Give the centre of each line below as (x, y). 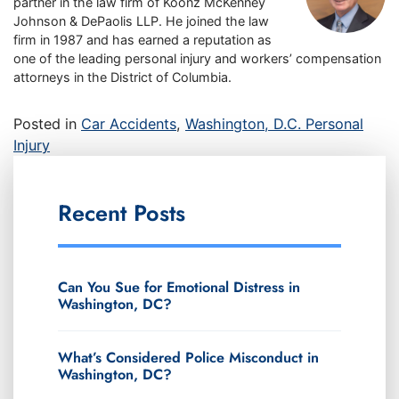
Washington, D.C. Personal (274, 124)
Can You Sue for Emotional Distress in (179, 287)
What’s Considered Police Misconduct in (188, 357)
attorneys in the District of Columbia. (122, 77)
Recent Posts (122, 213)
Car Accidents (129, 124)
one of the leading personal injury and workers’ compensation (197, 59)
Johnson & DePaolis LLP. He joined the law (141, 21)
